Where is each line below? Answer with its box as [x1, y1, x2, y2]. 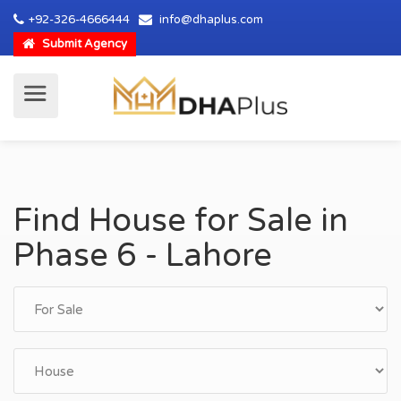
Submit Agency [39, 37, 127, 51]
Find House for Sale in [13, 201, 348, 240]
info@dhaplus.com [159, 13, 263, 27]
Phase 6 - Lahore [13, 236, 272, 275]
